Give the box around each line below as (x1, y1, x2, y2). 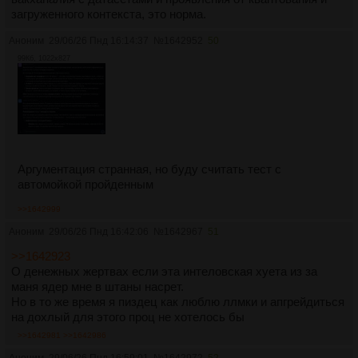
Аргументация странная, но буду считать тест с (18, 162, 281, 177)
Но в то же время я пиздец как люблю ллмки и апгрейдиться (11, 295, 344, 309)
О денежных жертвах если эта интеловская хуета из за (11, 265, 317, 279)
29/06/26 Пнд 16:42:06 (49, 226, 149, 238)
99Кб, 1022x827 (18, 54, 70, 63)
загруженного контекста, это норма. (11, 7, 206, 22)
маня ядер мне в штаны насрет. (11, 280, 184, 294)
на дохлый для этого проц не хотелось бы (11, 310, 245, 324)
